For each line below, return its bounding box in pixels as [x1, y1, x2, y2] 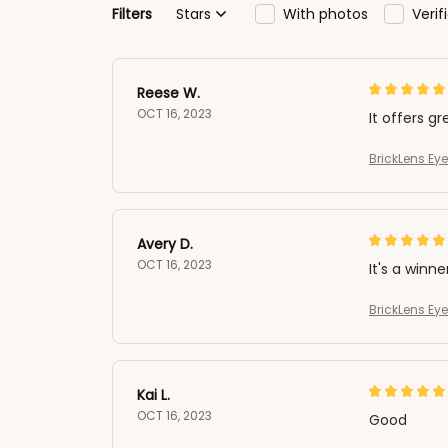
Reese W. [137, 83, 200, 103]
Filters [112, 3, 152, 24]
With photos [283, 3, 368, 24]
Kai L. [137, 385, 170, 405]
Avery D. [137, 234, 193, 254]
